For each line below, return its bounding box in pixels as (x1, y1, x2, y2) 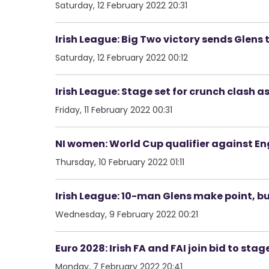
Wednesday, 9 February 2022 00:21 (55, 208, 198, 220)
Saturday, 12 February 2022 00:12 (55, 51, 188, 64)
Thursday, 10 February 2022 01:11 (55, 156, 184, 168)
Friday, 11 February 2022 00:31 (55, 103, 172, 116)
